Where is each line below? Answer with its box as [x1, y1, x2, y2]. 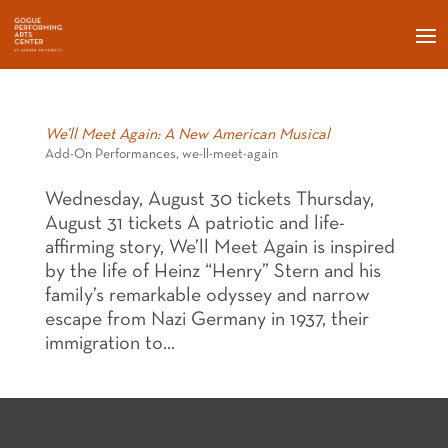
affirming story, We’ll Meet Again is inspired [44, 238, 395, 257]
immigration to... [44, 334, 175, 353]
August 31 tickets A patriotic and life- [44, 214, 345, 233]
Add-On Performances [44, 147, 176, 161]
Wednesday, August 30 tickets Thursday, [44, 190, 374, 209]
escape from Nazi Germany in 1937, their [44, 310, 369, 329]
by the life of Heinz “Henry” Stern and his [44, 262, 381, 281]
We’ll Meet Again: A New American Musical [44, 127, 330, 142]
